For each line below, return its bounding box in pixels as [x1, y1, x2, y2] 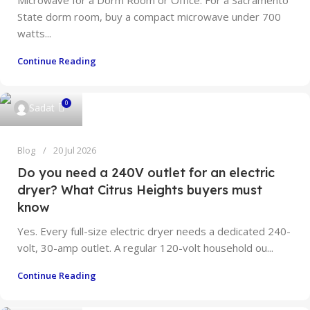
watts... [17, 26, 51, 40]
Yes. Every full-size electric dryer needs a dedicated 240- [17, 224, 291, 238]
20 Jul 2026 [53, 144, 96, 156]
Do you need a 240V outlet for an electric [17, 165, 275, 181]
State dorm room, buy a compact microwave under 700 [17, 10, 281, 24]
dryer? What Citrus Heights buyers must [17, 182, 262, 198]
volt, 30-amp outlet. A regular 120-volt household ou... [17, 241, 273, 255]
